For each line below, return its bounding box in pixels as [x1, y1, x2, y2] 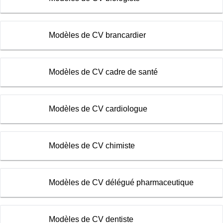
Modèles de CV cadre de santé [48, 68, 158, 77]
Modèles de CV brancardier [48, 31, 146, 40]
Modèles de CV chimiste [48, 141, 135, 150]
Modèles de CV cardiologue [48, 105, 147, 113]
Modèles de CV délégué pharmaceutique [48, 178, 194, 187]
